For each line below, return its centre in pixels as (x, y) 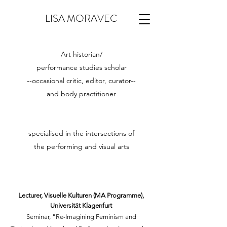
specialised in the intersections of (81, 133)
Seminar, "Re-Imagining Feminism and (81, 217)
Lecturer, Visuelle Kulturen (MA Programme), (81, 195)
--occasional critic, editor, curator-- (81, 81)
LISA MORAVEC (81, 18)
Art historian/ (81, 54)
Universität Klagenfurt (81, 205)
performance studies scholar (81, 67)
